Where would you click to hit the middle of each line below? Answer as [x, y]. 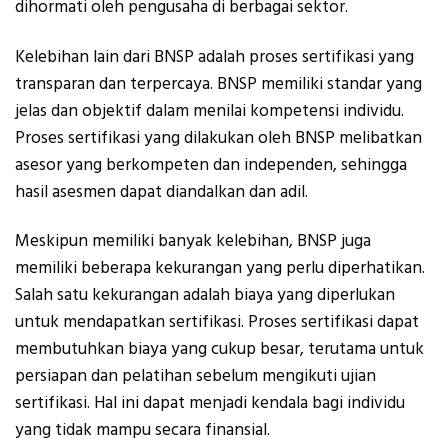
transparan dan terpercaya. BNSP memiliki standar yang [218, 83]
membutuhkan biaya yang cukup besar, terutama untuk [219, 349]
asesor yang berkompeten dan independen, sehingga [211, 164]
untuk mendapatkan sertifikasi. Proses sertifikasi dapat [217, 322]
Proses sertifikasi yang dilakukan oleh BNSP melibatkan [218, 137]
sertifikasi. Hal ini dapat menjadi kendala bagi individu [210, 403]
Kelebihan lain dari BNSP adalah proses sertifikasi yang [214, 56]
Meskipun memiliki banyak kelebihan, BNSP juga [193, 241]
